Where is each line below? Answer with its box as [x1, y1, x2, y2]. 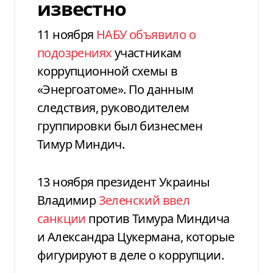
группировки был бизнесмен [37, 117, 202, 134]
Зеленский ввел [98, 191, 190, 208]
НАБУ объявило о [96, 26, 196, 43]
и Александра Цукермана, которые [37, 228, 235, 245]
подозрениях [37, 44, 112, 61]
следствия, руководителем [37, 99, 190, 116]
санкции [37, 210, 86, 227]
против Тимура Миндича [85, 210, 230, 227]
